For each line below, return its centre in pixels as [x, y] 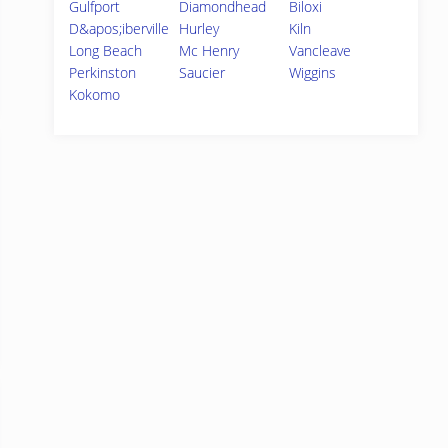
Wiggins [313, 72]
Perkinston [102, 72]
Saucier [202, 72]
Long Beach [105, 50]
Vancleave [320, 50]
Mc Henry [209, 50]
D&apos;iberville [119, 28]
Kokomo [94, 94]
